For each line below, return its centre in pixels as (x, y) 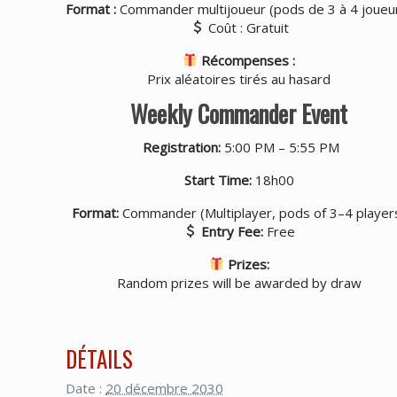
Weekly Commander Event (239, 113)
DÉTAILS (100, 358)
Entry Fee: (233, 231)
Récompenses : (249, 60)
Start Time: (218, 179)
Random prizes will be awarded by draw (239, 282)
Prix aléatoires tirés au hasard (239, 78)
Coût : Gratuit (246, 27)
